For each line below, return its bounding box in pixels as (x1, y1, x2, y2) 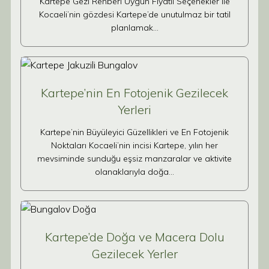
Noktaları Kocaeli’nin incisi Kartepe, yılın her (51, 140, 218, 151)
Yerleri (118, 102, 151, 117)
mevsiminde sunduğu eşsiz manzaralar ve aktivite (37, 153, 232, 164)
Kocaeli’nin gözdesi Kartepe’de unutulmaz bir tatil (38, 9, 231, 20)
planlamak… (110, 22, 159, 33)
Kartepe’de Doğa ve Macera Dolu (44, 229, 225, 244)
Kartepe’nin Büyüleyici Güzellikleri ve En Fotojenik (40, 127, 229, 138)
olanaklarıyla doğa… (95, 166, 174, 177)
